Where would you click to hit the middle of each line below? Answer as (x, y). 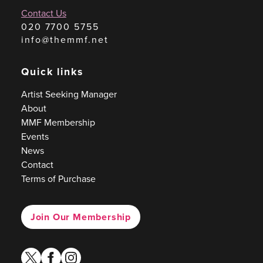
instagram (80, 254)
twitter (33, 254)
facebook (59, 254)
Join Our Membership (81, 217)
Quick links (52, 72)
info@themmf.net (65, 40)
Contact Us (43, 13)
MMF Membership (58, 122)
